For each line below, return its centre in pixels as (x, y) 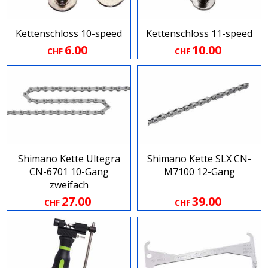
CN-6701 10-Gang (69, 172)
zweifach (69, 185)
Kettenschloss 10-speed (69, 34)
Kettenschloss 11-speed (199, 34)
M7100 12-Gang (199, 172)
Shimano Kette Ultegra (69, 159)
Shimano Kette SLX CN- (199, 159)
